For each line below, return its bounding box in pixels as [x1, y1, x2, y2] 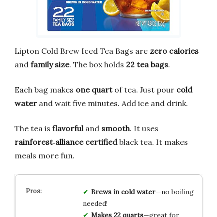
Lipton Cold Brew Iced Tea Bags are [15, 46, 150, 56]
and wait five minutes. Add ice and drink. [37, 98, 188, 108]
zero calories [150, 46, 199, 56]
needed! [82, 199, 108, 208]
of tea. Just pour [112, 84, 176, 94]
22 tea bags [126, 59, 168, 69]
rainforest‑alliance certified [15, 137, 117, 147]
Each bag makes [15, 84, 76, 94]
